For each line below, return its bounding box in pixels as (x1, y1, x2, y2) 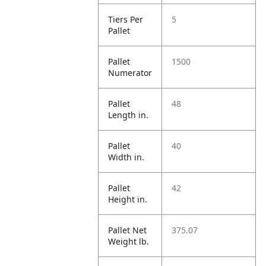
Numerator (108, 67, 153, 78)
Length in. (108, 109, 149, 121)
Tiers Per (108, 14, 144, 25)
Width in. (108, 151, 145, 163)
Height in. (108, 194, 148, 205)
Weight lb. (108, 236, 150, 247)
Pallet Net (108, 224, 147, 236)
